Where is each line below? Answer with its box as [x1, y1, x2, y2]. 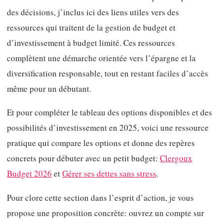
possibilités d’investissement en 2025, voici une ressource [7, 122, 209, 134]
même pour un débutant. [7, 82, 91, 94]
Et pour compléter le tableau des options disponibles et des [7, 107, 212, 118]
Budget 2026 [7, 168, 52, 180]
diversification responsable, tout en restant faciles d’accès [7, 67, 208, 79]
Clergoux [160, 152, 192, 164]
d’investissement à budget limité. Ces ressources [7, 37, 175, 48]
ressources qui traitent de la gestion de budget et [7, 21, 176, 33]
